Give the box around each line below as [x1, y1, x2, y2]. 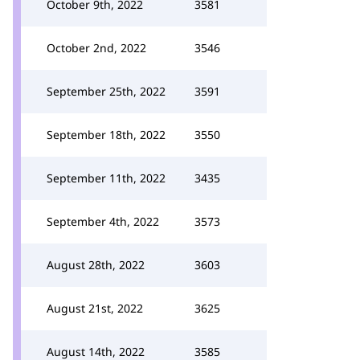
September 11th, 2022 [47, 170, 166, 186]
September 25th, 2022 [47, 84, 166, 99]
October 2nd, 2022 [47, 40, 146, 55]
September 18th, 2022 [47, 127, 166, 142]
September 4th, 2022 [47, 214, 159, 229]
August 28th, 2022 [47, 257, 145, 272]
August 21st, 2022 [47, 301, 143, 316]
